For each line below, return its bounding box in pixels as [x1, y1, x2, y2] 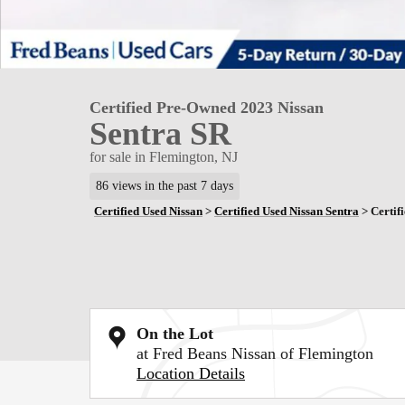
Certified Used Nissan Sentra [214, 203, 359, 218]
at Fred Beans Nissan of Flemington [137, 344, 373, 363]
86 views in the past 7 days [95, 178, 233, 193]
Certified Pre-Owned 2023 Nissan [89, 99, 324, 117]
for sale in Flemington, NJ [89, 149, 238, 165]
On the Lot [137, 324, 213, 343]
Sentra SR [89, 116, 231, 152]
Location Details [137, 363, 245, 382]
